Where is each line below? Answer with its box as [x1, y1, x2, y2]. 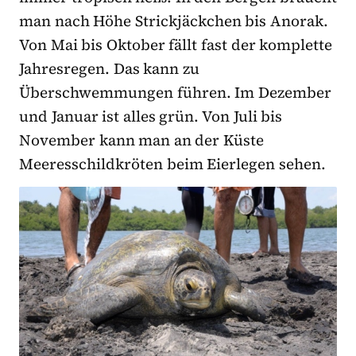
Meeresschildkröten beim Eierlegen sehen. [19, 153, 326, 175]
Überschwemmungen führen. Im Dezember [19, 82, 331, 103]
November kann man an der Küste [19, 130, 265, 151]
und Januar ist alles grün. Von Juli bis [19, 106, 283, 127]
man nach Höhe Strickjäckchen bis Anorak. [19, 10, 329, 32]
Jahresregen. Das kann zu [19, 58, 199, 79]
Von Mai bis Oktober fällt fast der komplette [19, 34, 333, 56]
